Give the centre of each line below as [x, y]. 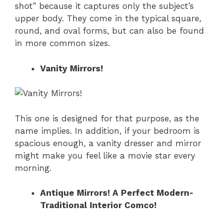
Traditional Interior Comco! [98, 205]
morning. [33, 168]
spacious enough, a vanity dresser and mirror [108, 143]
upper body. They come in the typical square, [108, 19]
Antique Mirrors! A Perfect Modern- [117, 193]
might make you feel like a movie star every [105, 155]
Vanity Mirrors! [73, 68]
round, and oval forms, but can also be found [110, 31]
